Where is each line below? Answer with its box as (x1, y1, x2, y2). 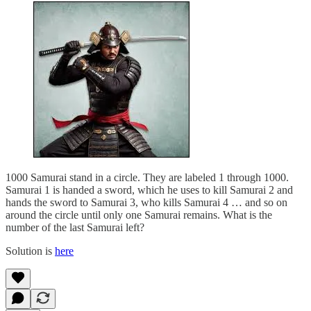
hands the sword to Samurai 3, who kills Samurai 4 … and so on (6, 196, 287, 208)
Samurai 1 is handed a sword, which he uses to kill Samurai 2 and (6, 183, 293, 196)
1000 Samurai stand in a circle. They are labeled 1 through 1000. (6, 171, 289, 183)
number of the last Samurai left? (6, 221, 144, 233)
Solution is (6, 244, 55, 257)
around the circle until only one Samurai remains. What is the (6, 208, 272, 221)
